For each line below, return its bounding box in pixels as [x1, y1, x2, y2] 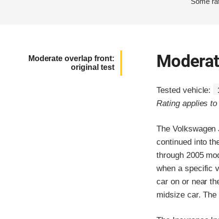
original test [71, 63, 114, 72]
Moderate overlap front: [28, 54, 114, 63]
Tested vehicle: [156, 86, 214, 95]
